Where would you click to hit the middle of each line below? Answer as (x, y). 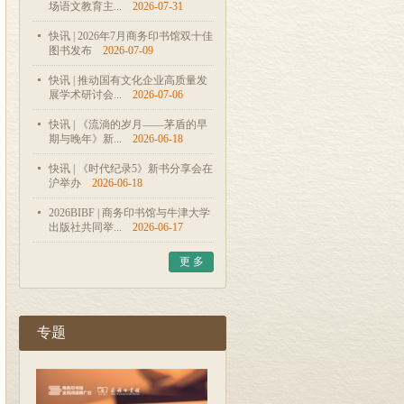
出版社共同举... (85, 227)
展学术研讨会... (85, 95)
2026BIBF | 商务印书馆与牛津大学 (129, 213)
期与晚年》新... (85, 139)
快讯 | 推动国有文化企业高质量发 (128, 80)
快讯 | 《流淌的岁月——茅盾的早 (128, 124)
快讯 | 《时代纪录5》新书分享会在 (131, 169)
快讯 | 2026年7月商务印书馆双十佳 (131, 36)
